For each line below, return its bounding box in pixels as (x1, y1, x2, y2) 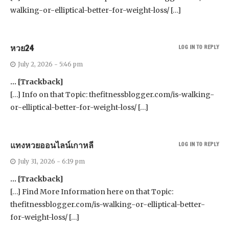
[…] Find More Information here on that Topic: (10, 187, 173, 197)
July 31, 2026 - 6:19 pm (18, 157, 85, 166)
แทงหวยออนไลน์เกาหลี (10, 140, 94, 151)
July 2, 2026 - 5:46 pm (18, 60, 83, 68)
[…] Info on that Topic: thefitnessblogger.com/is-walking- (10, 90, 214, 100)
